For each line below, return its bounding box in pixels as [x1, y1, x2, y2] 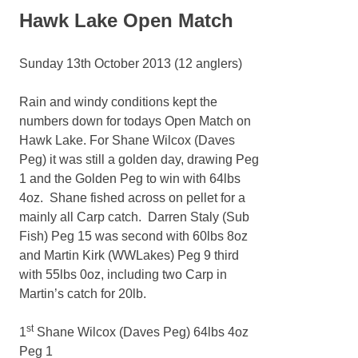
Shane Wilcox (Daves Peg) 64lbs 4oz [34, 325, 249, 340]
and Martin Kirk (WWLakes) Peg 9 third [19, 249, 239, 263]
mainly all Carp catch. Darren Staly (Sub [19, 210, 249, 225]
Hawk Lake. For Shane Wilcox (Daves [19, 133, 235, 148]
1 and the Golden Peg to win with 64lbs [19, 172, 241, 186]
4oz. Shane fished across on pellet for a [19, 191, 245, 205]
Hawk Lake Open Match [19, 10, 233, 32]
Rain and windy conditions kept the [19, 95, 217, 109]
